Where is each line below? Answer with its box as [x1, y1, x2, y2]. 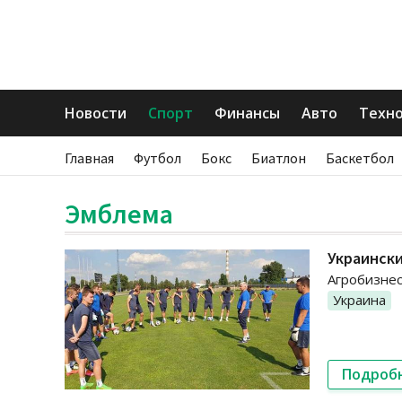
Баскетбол [326, 149, 394, 167]
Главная [65, 149, 114, 167]
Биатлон [251, 149, 306, 167]
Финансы [214, 103, 280, 123]
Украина [333, 291, 386, 309]
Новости [65, 103, 127, 123]
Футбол [134, 149, 181, 167]
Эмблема [65, 197, 173, 231]
